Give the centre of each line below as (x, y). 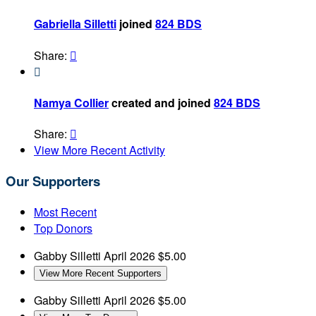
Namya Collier (71, 102)
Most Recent (65, 212)
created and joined (161, 102)
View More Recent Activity (99, 150)
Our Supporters (53, 181)
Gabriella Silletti (75, 24)
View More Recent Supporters (101, 273)
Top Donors (63, 228)
